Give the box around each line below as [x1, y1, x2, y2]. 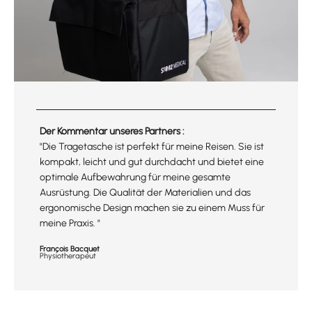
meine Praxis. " [40, 217, 100, 230]
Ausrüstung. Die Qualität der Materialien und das [40, 187, 251, 199]
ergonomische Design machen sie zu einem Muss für [40, 202, 265, 214]
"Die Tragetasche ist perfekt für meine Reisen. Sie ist [40, 141, 264, 153]
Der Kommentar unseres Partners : [40, 125, 185, 138]
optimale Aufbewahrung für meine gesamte [40, 171, 231, 184]
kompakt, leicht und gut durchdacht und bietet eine [40, 156, 264, 169]
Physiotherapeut [40, 251, 96, 261]
